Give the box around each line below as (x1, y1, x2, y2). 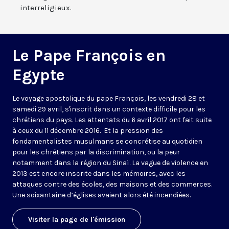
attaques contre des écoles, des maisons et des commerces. (12, 180, 212, 189)
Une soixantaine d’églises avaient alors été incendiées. (12, 191, 191, 200)
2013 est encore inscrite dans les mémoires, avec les (12, 169, 186, 178)
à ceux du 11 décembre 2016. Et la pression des (12, 126, 163, 135)
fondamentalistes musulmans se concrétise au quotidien (12, 137, 202, 146)
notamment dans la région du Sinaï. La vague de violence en (12, 158, 208, 168)
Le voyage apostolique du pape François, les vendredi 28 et (12, 94, 205, 103)
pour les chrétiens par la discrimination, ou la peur (12, 148, 180, 157)
